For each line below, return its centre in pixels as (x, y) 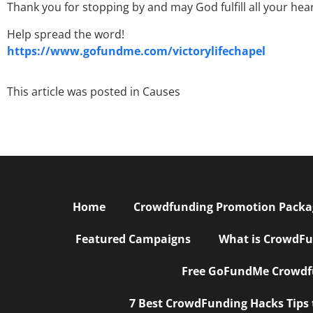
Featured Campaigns (133, 239)
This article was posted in (73, 92)
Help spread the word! (66, 34)
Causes (161, 92)
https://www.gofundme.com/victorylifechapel (136, 51)
